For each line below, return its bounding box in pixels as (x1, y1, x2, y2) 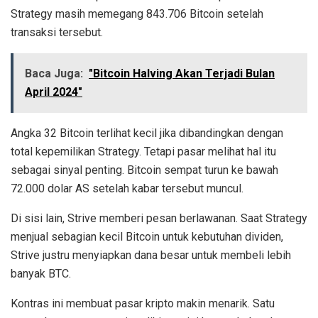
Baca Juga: (25, 67, 83, 81)
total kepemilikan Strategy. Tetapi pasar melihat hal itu (11, 145, 276, 159)
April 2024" (25, 85, 82, 99)
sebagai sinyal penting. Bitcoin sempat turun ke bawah (11, 163, 278, 177)
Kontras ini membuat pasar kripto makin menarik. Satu (11, 297, 275, 311)
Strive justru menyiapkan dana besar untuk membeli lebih (11, 248, 291, 263)
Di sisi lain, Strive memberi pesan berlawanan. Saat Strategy (11, 212, 307, 226)
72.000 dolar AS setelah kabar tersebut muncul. (11, 182, 243, 196)
